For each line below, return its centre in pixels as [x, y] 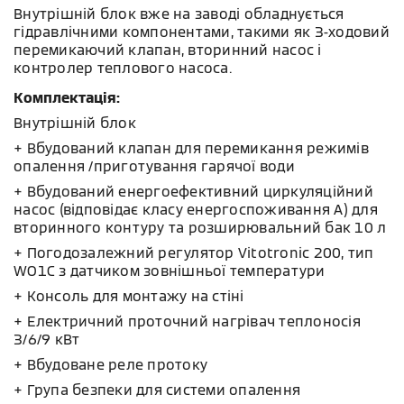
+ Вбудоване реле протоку [110, 365]
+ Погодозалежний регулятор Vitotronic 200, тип [194, 253]
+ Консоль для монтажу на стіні [129, 296]
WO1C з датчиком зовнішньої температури [170, 271]
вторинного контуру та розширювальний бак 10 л [200, 228]
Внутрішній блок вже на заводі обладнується [179, 14]
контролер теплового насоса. [123, 68]
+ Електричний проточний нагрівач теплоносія [187, 321]
